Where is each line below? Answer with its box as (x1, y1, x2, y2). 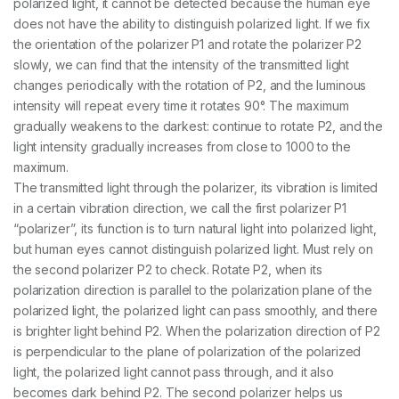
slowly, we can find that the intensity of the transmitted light (13, 56, 350, 72)
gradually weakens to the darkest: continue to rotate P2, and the (13, 118, 384, 134)
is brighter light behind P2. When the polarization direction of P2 (13, 322, 380, 338)
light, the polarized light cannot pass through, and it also (13, 363, 334, 379)
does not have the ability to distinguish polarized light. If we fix (13, 15, 370, 31)
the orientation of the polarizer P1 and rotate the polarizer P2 (13, 36, 362, 52)
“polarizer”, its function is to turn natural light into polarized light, (13, 220, 377, 236)
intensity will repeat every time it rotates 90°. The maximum (13, 97, 349, 113)
